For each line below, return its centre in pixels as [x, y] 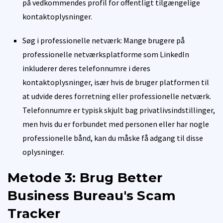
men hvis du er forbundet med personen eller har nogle [116, 124]
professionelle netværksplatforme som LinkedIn [106, 54]
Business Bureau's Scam [92, 195]
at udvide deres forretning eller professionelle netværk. [117, 96]
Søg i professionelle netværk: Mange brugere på [104, 40]
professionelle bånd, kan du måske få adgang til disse [113, 138]
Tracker [34, 213]
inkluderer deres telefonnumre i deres [86, 68]
